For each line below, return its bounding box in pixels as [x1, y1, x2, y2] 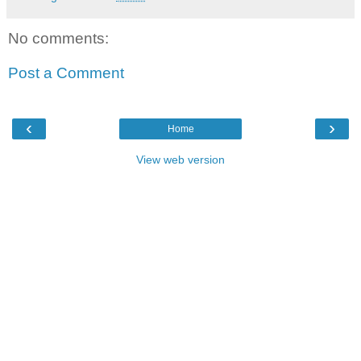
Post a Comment [8, 64, 124, 82]
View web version [136, 152, 225, 166]
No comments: [8, 29, 109, 47]
